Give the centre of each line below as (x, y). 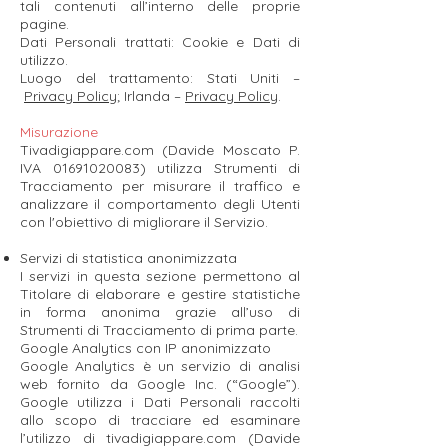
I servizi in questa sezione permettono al (160, 276)
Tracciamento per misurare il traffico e (160, 186)
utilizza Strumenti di (222, 168)
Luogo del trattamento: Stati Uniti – (160, 78)
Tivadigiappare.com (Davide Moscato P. (160, 150)
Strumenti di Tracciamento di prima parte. (159, 330)
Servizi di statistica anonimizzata (128, 258)
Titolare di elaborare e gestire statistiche (160, 294)
